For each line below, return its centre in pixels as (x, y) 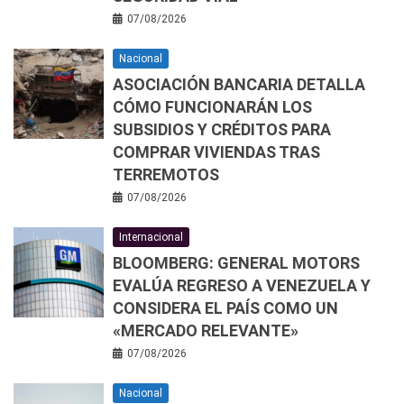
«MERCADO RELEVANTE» (206, 330)
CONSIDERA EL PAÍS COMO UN (225, 308)
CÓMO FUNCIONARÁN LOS (212, 106)
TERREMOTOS (166, 174)
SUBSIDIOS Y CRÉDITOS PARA (222, 129)
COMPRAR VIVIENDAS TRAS (216, 151)
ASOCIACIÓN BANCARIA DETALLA (239, 84)
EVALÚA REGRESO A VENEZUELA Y (242, 285)
